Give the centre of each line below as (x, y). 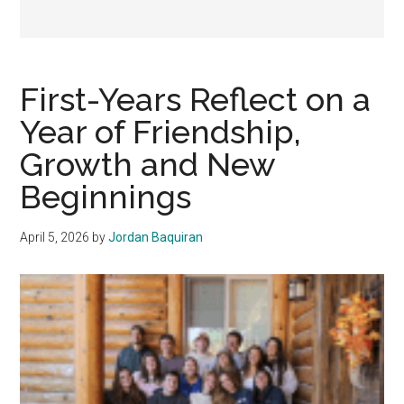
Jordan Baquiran (156, 238)
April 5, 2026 (55, 238)
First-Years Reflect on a (196, 100)
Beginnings (106, 197)
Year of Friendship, (161, 132)
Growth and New (148, 165)
